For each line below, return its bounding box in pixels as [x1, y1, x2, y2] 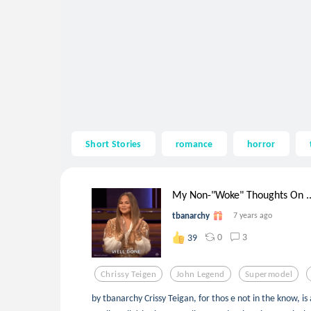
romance [175, 137, 213, 150]
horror [246, 137, 276, 150]
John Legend [176, 268, 225, 279]
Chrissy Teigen [101, 268, 156, 279]
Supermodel [244, 268, 293, 279]
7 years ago [233, 210, 272, 221]
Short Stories [85, 137, 142, 150]
